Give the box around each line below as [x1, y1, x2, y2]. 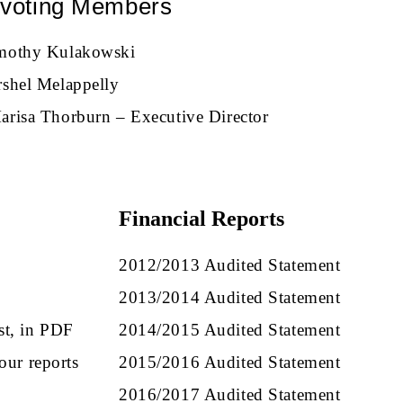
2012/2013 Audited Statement [119, 255, 341, 274]
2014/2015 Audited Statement [119, 319, 341, 339]
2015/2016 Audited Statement [119, 352, 341, 372]
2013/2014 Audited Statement [119, 287, 341, 307]
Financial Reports [119, 206, 284, 230]
